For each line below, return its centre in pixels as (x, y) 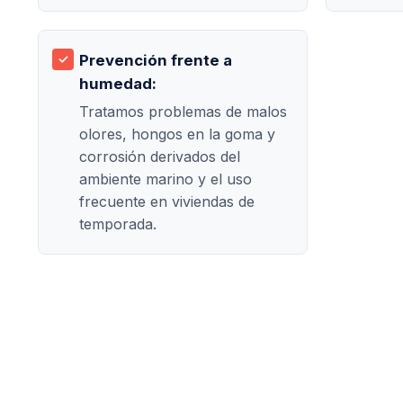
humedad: (118, 83)
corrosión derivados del (160, 156)
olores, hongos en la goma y (177, 134)
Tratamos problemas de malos (183, 111)
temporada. (118, 224)
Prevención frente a (156, 60)
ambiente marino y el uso (166, 179)
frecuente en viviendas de (167, 201)
